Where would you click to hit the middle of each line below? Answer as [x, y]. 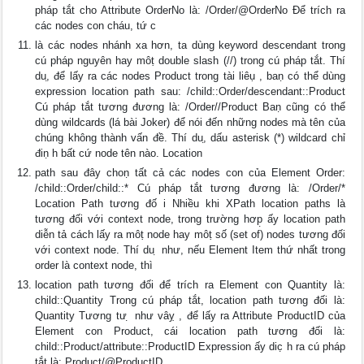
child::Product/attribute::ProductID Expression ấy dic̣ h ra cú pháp [190, 347]
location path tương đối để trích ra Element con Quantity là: [190, 285]
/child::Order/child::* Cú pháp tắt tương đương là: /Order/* [190, 188]
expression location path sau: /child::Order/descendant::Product [190, 91]
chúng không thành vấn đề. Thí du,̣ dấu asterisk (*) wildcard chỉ [190, 138]
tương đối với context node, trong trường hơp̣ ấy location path [190, 219]
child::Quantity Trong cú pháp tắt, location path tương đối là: [190, 300]
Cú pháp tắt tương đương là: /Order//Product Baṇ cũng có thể [190, 107]
